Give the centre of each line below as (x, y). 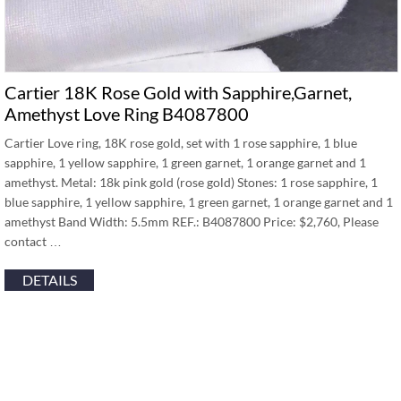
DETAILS (49, 280)
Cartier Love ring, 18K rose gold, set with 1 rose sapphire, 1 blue (181, 143)
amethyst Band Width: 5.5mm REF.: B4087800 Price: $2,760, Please (192, 222)
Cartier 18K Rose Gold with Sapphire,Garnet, (178, 92)
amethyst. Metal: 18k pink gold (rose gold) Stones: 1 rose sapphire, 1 (191, 182)
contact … (33, 241)
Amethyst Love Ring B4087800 (127, 114)
